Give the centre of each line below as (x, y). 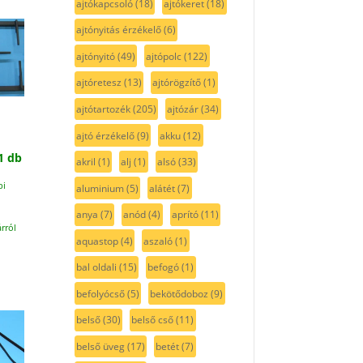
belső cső (153, 320)
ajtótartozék (103, 109)
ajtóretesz (98, 83)
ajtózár (183, 109)
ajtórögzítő (177, 83)
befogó (164, 267)
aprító (186, 215)
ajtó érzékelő (105, 135)
